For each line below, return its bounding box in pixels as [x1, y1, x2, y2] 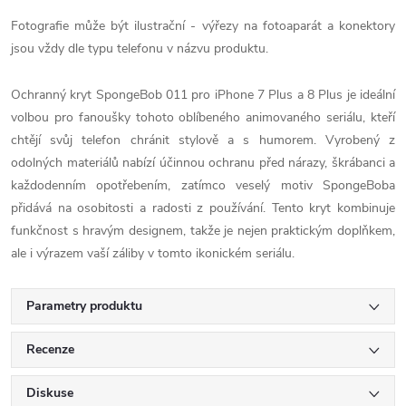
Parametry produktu [26, 297, 142, 314]
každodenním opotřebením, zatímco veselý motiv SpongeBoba [11, 177, 395, 194]
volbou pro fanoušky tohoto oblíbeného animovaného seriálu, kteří [11, 109, 395, 126]
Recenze [26, 341, 74, 358]
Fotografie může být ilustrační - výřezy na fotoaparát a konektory [11, 17, 395, 34]
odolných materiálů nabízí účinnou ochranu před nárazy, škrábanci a [11, 154, 395, 171]
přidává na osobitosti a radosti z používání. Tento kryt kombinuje [11, 199, 395, 217]
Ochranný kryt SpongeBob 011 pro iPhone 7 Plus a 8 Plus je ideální [11, 86, 395, 103]
